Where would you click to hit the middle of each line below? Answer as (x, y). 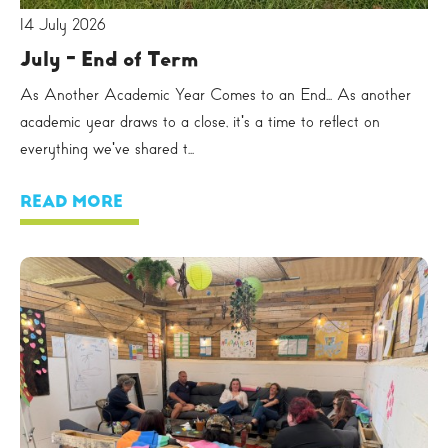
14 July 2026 (63, 25)
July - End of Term (109, 58)
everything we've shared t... (107, 148)
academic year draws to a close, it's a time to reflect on (200, 121)
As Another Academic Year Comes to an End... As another (215, 94)
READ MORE (71, 201)
